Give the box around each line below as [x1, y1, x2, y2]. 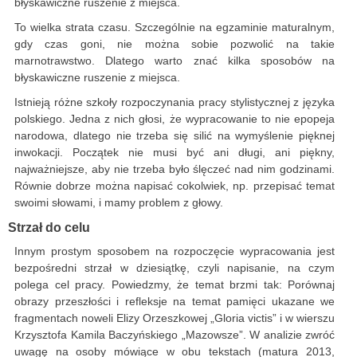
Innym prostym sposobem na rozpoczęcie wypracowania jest [14, 245, 335, 258]
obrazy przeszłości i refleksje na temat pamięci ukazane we [14, 295, 335, 308]
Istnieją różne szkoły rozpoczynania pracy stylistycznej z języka [14, 96, 335, 109]
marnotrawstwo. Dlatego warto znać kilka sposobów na [14, 54, 335, 68]
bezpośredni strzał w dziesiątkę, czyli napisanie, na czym [14, 261, 335, 275]
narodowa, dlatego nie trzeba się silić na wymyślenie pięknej [14, 129, 335, 143]
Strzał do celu [8, 220, 90, 235]
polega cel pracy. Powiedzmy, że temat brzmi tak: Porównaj [14, 278, 335, 292]
